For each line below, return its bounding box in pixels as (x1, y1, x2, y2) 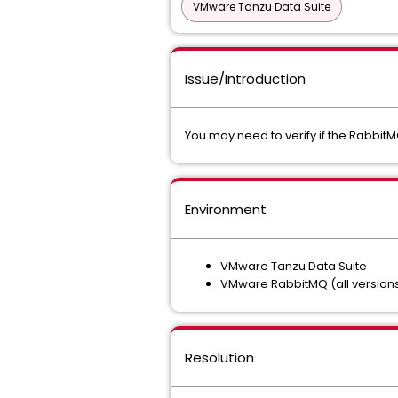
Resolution (185, 348, 254, 367)
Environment (185, 200, 267, 219)
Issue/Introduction (185, 69, 306, 88)
